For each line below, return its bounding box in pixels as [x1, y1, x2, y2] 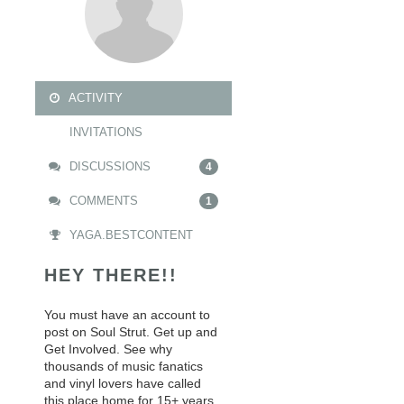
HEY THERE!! [44, 265, 178, 285]
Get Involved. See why [44, 342, 172, 356]
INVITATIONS [66, 125, 142, 139]
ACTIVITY [66, 91, 123, 105]
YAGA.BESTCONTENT [66, 228, 193, 242]
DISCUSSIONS [66, 160, 151, 173]
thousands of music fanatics [44, 359, 203, 373]
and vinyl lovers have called [44, 376, 201, 390]
